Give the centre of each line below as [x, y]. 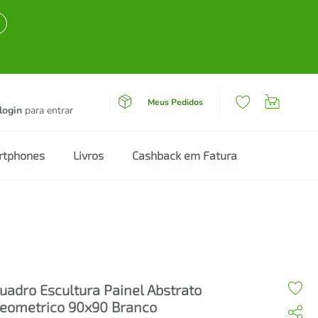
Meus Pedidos [175, 102]
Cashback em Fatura [185, 155]
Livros [88, 155]
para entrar [48, 110]
